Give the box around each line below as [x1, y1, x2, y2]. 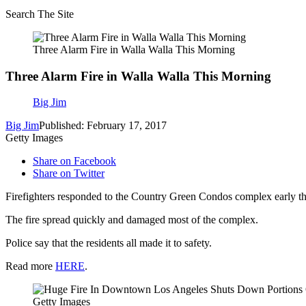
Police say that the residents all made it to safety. [5, 237, 212, 249]
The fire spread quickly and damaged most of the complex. [5, 214, 258, 226]
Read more [5, 260, 55, 273]
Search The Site [5, 8, 74, 20]
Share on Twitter [33, 167, 105, 180]
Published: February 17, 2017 [39, 120, 167, 132]
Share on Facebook [33, 155, 116, 167]
